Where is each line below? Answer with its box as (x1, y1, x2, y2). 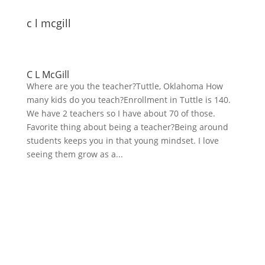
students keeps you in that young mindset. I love (26, 135, 219, 146)
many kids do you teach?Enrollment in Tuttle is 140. (26, 94, 231, 105)
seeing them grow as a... (26, 148, 123, 160)
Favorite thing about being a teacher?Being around (26, 121, 228, 132)
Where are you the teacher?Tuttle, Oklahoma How (26, 80, 223, 92)
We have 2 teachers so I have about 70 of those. (26, 108, 215, 119)
